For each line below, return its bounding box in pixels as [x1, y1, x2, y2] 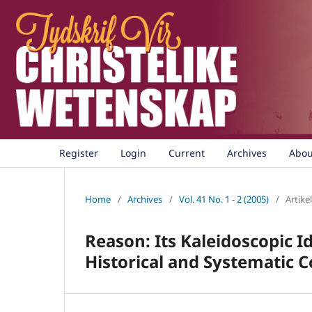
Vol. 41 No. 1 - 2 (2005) [179, 192, 269, 205]
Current [169, 146, 205, 159]
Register [59, 146, 98, 159]
